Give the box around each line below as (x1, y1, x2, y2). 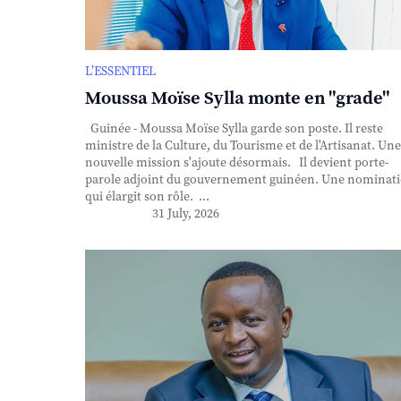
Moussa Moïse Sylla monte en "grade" (84, 87, 390, 110)
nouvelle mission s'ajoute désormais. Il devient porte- (84, 154, 388, 171)
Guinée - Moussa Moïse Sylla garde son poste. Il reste (84, 120, 383, 137)
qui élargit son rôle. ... (84, 188, 209, 205)
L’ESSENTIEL (84, 63, 156, 80)
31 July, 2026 (151, 205, 219, 222)
